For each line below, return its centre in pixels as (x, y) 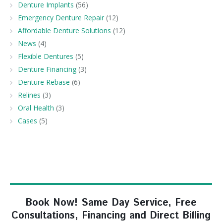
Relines (29, 95)
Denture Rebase (44, 82)
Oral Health (36, 108)
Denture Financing (47, 69)
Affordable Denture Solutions (64, 30)
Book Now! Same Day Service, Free (111, 203)
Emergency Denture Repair (61, 17)
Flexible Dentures (46, 56)
